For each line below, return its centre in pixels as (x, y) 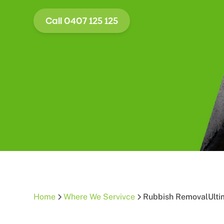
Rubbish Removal (176, 197)
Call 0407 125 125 (82, 21)
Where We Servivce (99, 197)
